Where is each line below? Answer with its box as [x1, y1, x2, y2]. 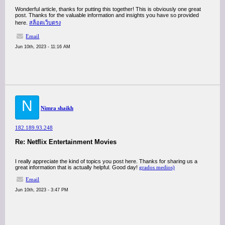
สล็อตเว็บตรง [29, 20, 61, 26]
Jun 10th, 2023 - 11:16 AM [15, 44, 70, 49]
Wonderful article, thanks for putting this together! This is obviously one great [15, 6, 201, 12]
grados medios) [139, 164, 175, 170]
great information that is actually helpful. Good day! [15, 164, 139, 170]
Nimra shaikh [41, 105, 73, 111]
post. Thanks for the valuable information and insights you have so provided [15, 12, 199, 18]
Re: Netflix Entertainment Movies [15, 138, 117, 146]
